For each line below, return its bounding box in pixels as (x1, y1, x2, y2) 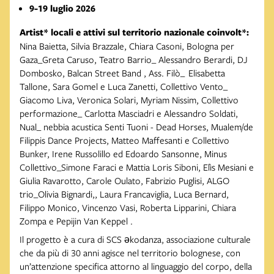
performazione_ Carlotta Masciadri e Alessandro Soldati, (20, 107, 238, 120)
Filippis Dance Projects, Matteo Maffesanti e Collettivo (20, 134, 229, 147)
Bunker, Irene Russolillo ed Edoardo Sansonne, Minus (20, 147, 227, 160)
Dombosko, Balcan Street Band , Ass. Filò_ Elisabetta (20, 67, 225, 80)
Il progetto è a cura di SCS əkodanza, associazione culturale (20, 233, 251, 246)
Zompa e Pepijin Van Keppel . (20, 215, 133, 228)
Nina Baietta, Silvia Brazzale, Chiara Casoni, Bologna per (20, 40, 234, 53)
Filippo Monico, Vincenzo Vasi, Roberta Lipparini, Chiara (20, 201, 236, 214)
